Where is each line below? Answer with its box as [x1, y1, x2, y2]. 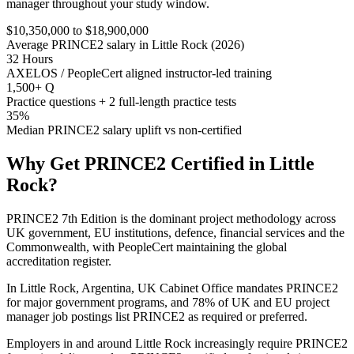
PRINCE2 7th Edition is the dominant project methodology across [6, 211, 336, 225]
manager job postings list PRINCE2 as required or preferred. [6, 309, 307, 323]
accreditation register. [6, 254, 111, 268]
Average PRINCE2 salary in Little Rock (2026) [6, 38, 244, 52]
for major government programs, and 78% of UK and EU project [6, 295, 330, 309]
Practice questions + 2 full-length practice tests [6, 95, 236, 109]
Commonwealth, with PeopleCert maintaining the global [6, 239, 287, 254]
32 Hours [6, 52, 53, 66]
